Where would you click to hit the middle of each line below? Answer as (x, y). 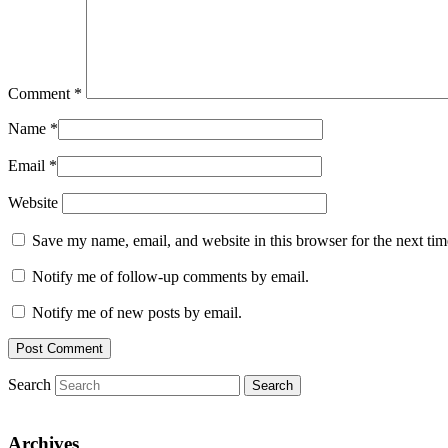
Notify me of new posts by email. (137, 312)
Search (29, 384)
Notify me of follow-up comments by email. (170, 276)
